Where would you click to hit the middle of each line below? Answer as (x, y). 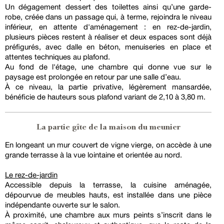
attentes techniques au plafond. (57, 57)
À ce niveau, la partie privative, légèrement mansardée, (108, 87)
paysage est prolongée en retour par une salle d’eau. (93, 77)
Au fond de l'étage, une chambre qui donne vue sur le (108, 67)
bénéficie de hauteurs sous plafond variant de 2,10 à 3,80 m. (105, 97)
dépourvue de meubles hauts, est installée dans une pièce (108, 195)
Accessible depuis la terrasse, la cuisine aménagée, (108, 185)
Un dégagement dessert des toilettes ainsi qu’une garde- (108, 7)
